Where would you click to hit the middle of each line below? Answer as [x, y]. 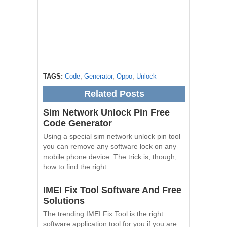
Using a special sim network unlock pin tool [112, 136]
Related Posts [114, 93]
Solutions [64, 200]
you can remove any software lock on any [110, 146]
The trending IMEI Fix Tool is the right [103, 214]
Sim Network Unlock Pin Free [106, 112]
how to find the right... [78, 166]
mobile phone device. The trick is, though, [110, 156]
